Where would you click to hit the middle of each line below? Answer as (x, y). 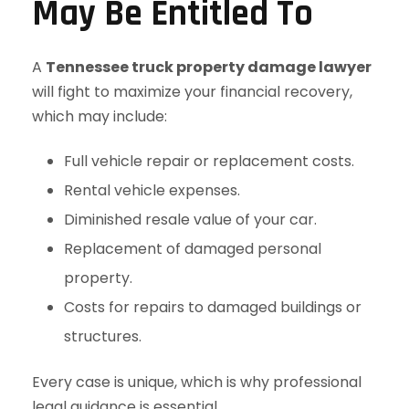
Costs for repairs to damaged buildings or (213, 307)
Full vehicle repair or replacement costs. (209, 161)
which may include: (100, 116)
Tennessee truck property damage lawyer (209, 67)
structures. (103, 336)
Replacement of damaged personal (193, 249)
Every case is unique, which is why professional (197, 382)
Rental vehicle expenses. (152, 190)
